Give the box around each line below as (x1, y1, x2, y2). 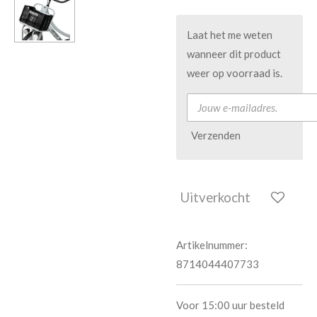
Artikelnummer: (176, 238, 248, 251)
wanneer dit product (187, 47, 281, 61)
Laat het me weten (187, 28, 272, 42)
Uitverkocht (180, 189, 250, 206)
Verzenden (191, 129, 241, 142)
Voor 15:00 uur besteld (176, 298, 284, 311)
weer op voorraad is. (187, 67, 282, 80)
